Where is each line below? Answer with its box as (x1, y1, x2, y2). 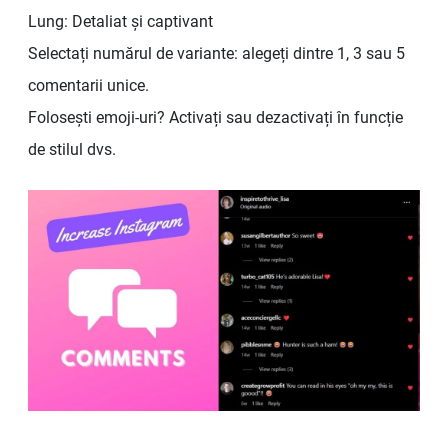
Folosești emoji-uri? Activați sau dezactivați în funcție (28, 108, 403, 128)
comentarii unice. (28, 76, 149, 96)
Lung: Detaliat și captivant (28, 12, 213, 32)
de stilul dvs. (28, 140, 116, 160)
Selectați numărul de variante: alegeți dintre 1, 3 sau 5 (28, 44, 405, 64)
